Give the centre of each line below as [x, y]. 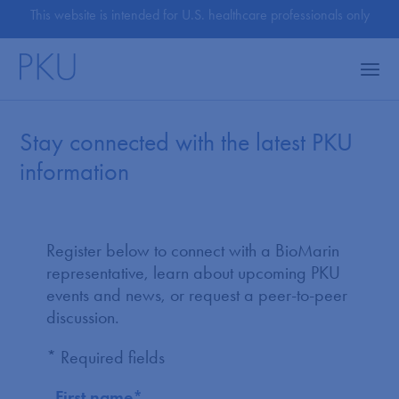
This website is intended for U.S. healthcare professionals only [199, 15]
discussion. [83, 317]
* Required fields [106, 357]
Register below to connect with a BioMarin [193, 250]
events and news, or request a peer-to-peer [197, 295]
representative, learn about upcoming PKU [194, 273]
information [75, 171]
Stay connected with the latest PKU [187, 142]
